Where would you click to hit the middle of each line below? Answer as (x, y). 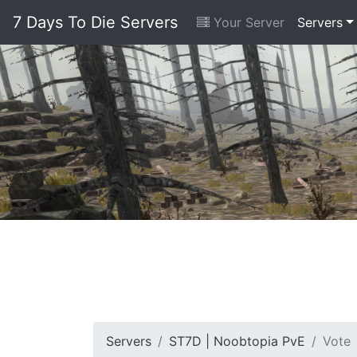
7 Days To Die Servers (95, 22)
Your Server (247, 22)
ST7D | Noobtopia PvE (237, 341)
